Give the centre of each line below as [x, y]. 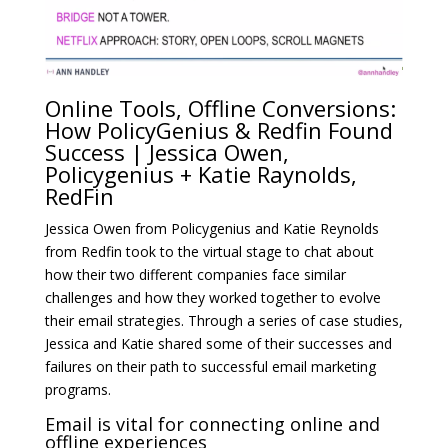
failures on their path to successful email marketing [210, 367]
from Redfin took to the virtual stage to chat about [209, 252]
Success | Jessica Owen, [166, 152]
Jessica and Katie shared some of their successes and [218, 344]
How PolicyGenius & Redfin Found [218, 130]
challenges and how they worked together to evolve [212, 298]
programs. [77, 390]
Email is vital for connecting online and [212, 424]
